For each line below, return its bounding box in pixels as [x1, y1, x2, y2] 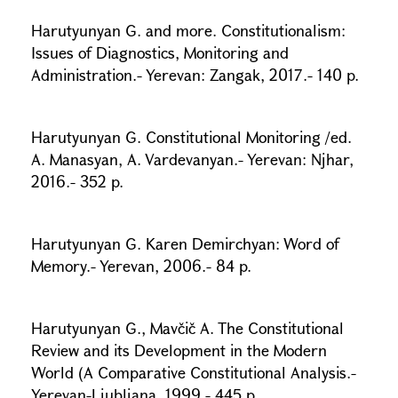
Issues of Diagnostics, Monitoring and [31, 42, 289, 63]
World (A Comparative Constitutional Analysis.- [31, 362, 356, 383]
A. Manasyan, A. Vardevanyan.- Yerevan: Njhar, [31, 148, 354, 170]
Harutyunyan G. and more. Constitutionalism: [31, 20, 346, 41]
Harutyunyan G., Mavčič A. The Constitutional [31, 317, 344, 338]
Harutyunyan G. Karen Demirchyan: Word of [31, 233, 339, 254]
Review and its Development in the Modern [31, 339, 327, 361]
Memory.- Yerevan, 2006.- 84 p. [31, 255, 251, 276]
